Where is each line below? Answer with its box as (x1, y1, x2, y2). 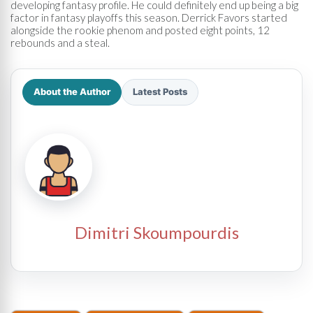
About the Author (34, 86, 110, 97)
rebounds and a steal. (10, 36, 110, 49)
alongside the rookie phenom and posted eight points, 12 (10, 23, 270, 36)
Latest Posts (133, 86, 187, 97)
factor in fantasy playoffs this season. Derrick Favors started (10, 10, 287, 24)
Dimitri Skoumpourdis (74, 221, 239, 242)
